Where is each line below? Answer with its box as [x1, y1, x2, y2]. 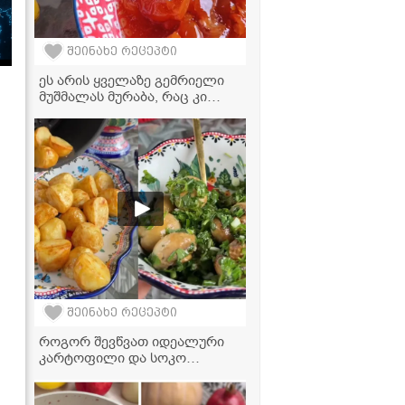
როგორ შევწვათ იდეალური [39, 332, 224, 351]
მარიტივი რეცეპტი [39, 119, 164, 138]
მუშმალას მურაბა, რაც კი [39, 87, 207, 106]
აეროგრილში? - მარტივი [39, 364, 205, 383]
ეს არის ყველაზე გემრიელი [39, 71, 224, 89]
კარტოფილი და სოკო [39, 348, 186, 367]
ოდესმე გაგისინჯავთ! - [39, 103, 190, 122]
